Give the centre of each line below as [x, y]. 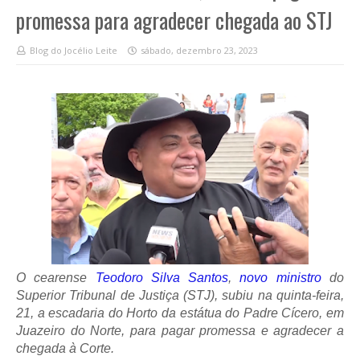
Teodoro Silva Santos [162, 278]
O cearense [56, 278]
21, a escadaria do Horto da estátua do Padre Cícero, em [180, 313]
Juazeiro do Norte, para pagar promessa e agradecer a [180, 331]
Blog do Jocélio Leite [74, 50]
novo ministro [280, 278]
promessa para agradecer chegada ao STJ [174, 20]
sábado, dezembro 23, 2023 [199, 50]
